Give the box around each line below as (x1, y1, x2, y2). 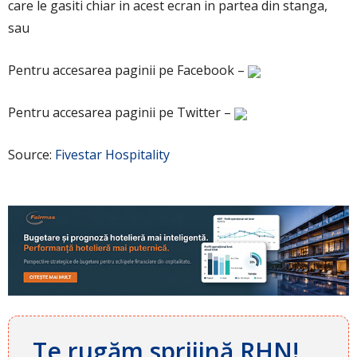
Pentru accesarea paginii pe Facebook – (8, 61, 248, 79)
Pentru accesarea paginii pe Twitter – (8, 103, 234, 121)
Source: (8, 145, 55, 163)
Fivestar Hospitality (55, 145, 170, 163)
